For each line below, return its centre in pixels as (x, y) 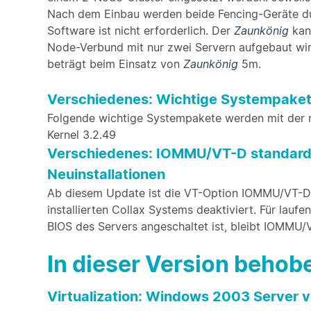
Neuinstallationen (106, 174)
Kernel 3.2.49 (82, 135)
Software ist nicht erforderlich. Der (141, 31)
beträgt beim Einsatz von (115, 64)
